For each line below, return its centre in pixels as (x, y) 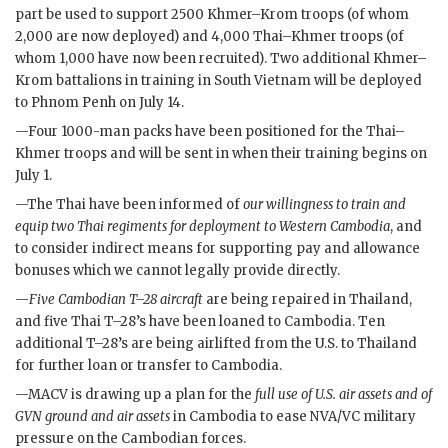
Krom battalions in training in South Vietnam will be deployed (218, 81)
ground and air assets (106, 416)
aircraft (180, 299)
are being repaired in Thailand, (307, 299)
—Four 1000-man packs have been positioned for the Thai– (210, 132)
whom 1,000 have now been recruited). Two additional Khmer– (221, 59)
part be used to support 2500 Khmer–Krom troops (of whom (212, 15)
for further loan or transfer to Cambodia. (148, 365)
